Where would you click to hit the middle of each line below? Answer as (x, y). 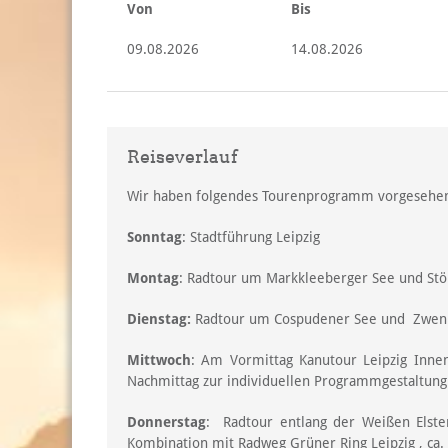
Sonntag (154, 236)
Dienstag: (161, 318)
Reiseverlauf (182, 156)
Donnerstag (166, 421)
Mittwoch (159, 359)
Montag (153, 277)
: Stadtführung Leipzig (251, 236)
